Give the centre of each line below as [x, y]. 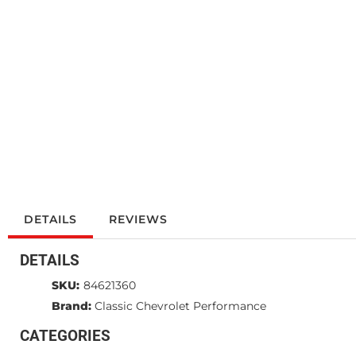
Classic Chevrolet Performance [180, 306]
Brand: [72, 306]
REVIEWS [138, 220]
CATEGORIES [65, 336]
